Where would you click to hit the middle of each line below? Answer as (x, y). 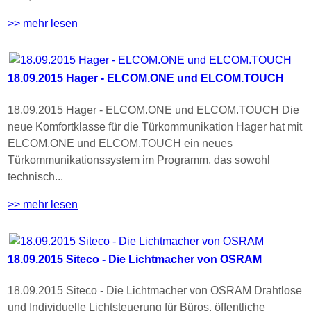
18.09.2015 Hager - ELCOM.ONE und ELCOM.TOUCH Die (153, 110)
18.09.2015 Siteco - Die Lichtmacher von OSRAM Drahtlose (155, 291)
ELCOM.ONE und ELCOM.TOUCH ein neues (120, 143)
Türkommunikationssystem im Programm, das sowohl (139, 160)
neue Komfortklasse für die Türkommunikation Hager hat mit (155, 126)
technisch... (35, 176)
